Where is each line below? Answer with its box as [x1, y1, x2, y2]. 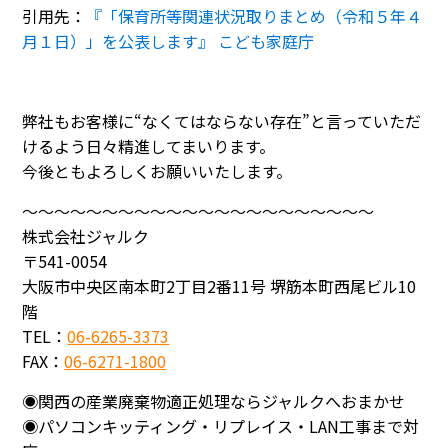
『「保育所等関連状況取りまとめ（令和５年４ [86, 3, 423, 28]
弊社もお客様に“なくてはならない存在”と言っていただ [22, 108, 422, 133]
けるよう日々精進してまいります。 [22, 133, 276, 158]
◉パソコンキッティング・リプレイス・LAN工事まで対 [22, 413, 420, 438]
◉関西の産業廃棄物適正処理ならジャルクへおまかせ [22, 388, 406, 413]
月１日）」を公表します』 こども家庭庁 [22, 28, 315, 53]
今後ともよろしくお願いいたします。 [22, 158, 293, 183]
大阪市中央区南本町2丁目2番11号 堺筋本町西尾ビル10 [22, 273, 417, 298]
